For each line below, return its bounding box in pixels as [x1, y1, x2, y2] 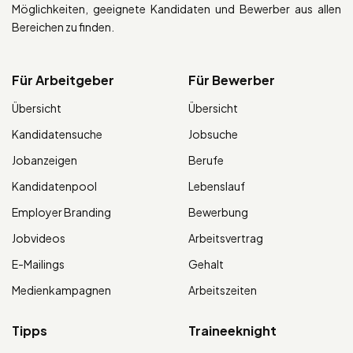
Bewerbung [188, 204, 248, 219]
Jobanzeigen [12, 152, 77, 167]
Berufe [188, 152, 224, 167]
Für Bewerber [188, 71, 275, 88]
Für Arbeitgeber [12, 71, 114, 88]
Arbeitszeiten [188, 282, 257, 297]
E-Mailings [12, 256, 65, 271]
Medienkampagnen [12, 282, 111, 297]
